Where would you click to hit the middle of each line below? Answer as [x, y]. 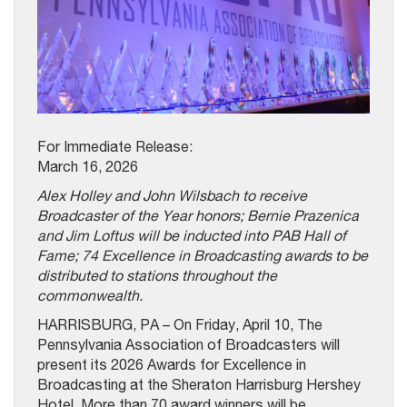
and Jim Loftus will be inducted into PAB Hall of [192, 235]
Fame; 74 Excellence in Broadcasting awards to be [203, 255]
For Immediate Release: [117, 146]
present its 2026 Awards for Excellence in [172, 364]
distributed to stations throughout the [157, 275]
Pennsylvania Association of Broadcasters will [189, 344]
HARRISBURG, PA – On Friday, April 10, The [180, 324]
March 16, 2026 [88, 166]
